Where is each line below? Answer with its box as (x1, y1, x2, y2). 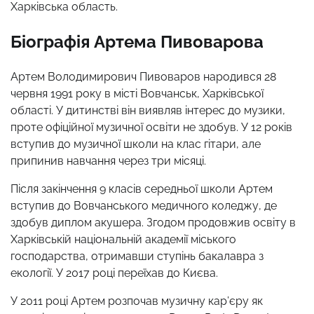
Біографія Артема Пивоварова (11, 31, 264, 52)
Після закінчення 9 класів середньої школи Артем (11, 182, 273, 196)
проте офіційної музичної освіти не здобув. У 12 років (11, 120, 292, 134)
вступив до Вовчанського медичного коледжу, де (11, 198, 277, 212)
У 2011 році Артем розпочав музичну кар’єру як (11, 294, 263, 308)
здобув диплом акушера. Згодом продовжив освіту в (11, 215, 296, 229)
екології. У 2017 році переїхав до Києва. (11, 266, 218, 280)
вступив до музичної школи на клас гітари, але (11, 137, 261, 151)
